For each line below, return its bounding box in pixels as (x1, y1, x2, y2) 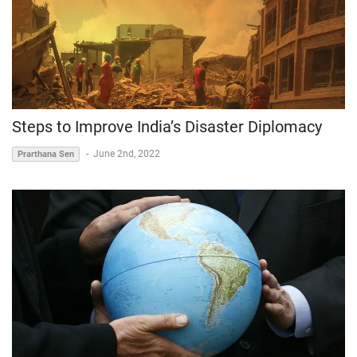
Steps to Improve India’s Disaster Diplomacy (12, 116, 322, 136)
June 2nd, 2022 (93, 147, 160, 159)
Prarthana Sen (18, 148, 74, 159)
